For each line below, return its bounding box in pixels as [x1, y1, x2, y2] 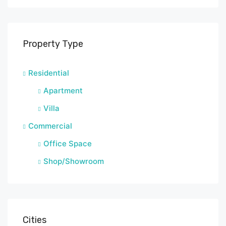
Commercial [28, 121, 72, 131]
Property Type [23, 38, 83, 50]
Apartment [43, 86, 83, 96]
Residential [28, 68, 69, 78]
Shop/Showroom [43, 156, 104, 166]
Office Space [43, 139, 92, 149]
